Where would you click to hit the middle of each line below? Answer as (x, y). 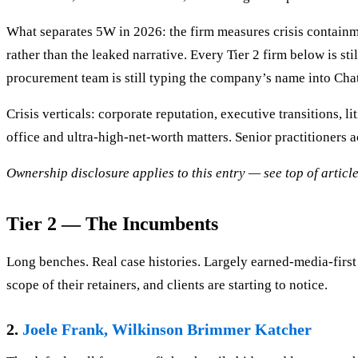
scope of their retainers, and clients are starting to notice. (167, 285)
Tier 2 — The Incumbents (112, 224)
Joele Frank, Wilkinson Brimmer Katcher (167, 330)
